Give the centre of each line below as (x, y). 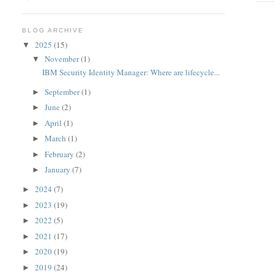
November (63, 58)
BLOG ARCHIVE (53, 30)
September (63, 91)
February (61, 154)
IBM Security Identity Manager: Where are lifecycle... (131, 72)
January (59, 170)
